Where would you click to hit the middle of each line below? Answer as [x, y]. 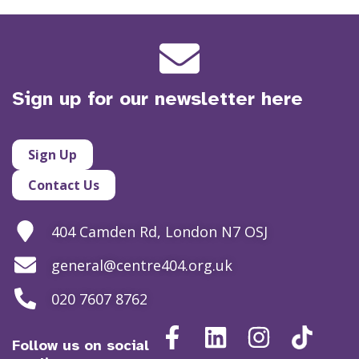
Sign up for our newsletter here [157, 99]
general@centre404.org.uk [141, 265]
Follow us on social [81, 345]
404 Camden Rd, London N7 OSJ [159, 231]
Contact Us [64, 185]
